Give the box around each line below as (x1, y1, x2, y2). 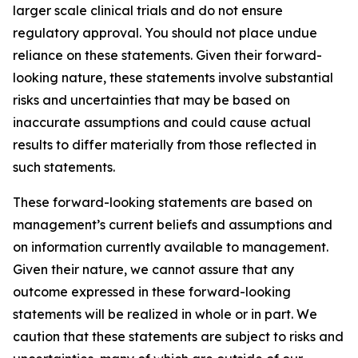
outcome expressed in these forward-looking (13, 284, 291, 300)
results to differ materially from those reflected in (13, 137, 316, 153)
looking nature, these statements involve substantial (13, 70, 333, 86)
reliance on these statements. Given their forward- (13, 47, 322, 63)
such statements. (13, 159, 115, 175)
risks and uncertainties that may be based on (13, 92, 290, 108)
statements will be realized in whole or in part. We (13, 306, 317, 322)
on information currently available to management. (13, 239, 328, 255)
